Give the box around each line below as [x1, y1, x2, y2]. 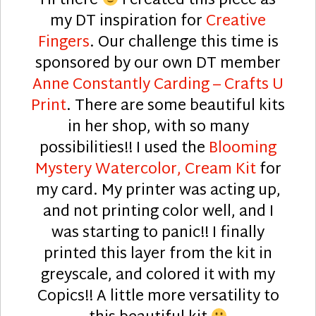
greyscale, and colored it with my [41, 262, 275, 289]
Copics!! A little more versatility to [37, 283, 279, 310]
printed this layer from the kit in [44, 241, 272, 268]
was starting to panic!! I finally [51, 219, 265, 247]
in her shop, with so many [67, 114, 249, 141]
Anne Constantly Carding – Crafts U [32, 71, 284, 99]
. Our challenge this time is [89, 29, 279, 56]
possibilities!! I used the [39, 135, 209, 162]
